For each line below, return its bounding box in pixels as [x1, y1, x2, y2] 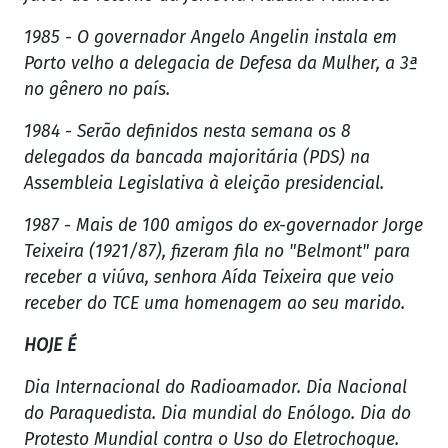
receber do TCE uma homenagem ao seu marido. [24, 293, 405, 315]
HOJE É [24, 335, 76, 357]
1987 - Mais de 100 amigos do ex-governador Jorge [24, 215, 423, 237]
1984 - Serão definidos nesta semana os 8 [24, 121, 351, 143]
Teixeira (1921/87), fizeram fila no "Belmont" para [24, 241, 410, 263]
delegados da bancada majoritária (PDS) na [24, 147, 370, 169]
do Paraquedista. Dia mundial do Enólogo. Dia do [24, 403, 411, 425]
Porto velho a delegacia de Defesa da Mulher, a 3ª [24, 53, 418, 75]
